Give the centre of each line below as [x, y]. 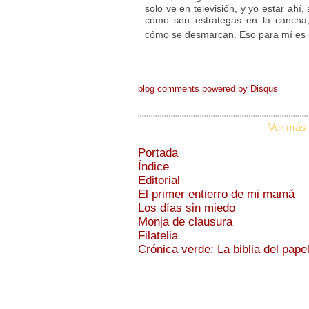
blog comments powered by [194, 89]
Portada [158, 153]
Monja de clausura [185, 222]
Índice [153, 167]
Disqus [264, 89]
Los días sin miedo [187, 208]
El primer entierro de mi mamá [216, 195]
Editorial [159, 181]
